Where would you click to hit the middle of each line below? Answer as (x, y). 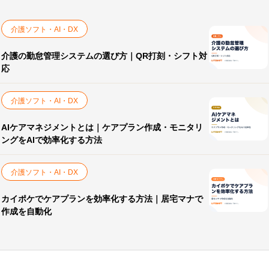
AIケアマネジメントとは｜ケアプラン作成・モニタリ (102, 127)
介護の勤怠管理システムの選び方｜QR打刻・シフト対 (104, 56)
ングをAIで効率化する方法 (52, 140)
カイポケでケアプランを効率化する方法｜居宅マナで (102, 198)
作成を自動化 (26, 211)
